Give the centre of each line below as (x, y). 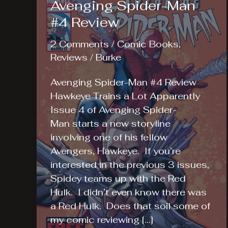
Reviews (69, 57)
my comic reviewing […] (102, 219)
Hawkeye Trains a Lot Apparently (125, 96)
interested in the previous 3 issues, (130, 164)
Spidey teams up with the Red (118, 178)
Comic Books (148, 44)
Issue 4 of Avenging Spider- (113, 109)
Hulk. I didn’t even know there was (129, 192)
